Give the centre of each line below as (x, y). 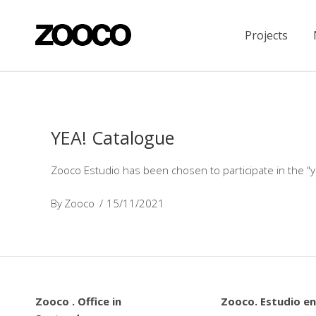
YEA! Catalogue (113, 138)
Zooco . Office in (78, 301)
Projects (266, 36)
